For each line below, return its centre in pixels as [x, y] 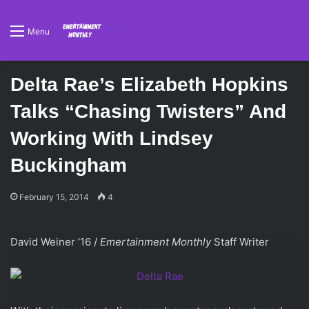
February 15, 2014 [54, 197]
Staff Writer [240, 242]
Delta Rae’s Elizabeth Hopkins [149, 84]
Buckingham [69, 165]
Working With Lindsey [112, 138]
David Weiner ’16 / [55, 242]
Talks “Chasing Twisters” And [148, 111]
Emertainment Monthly [156, 242]
